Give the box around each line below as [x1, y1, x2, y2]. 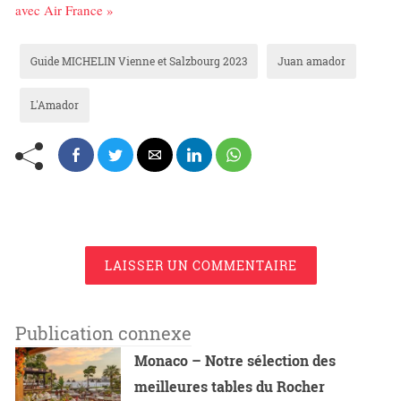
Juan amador [277, 54, 346, 69]
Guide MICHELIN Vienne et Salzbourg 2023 [30, 54, 247, 69]
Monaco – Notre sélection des [134, 351, 337, 371]
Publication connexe [15, 321, 192, 346]
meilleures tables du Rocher [134, 377, 326, 397]
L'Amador [30, 98, 79, 113]
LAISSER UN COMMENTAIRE [104, 257, 297, 275]
